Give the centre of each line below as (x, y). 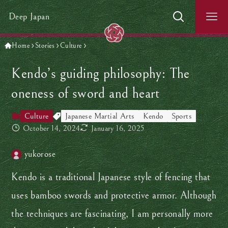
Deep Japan (29, 17)
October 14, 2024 (51, 129)
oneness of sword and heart (86, 94)
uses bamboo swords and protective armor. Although (114, 196)
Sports (181, 116)
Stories (45, 46)
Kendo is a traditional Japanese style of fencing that (111, 178)
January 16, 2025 (118, 129)
